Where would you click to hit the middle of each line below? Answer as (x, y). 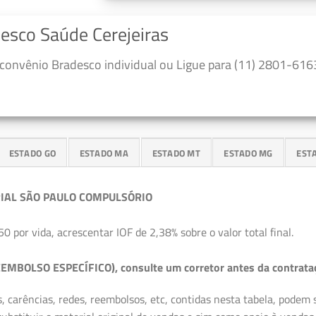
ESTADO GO (32, 153)
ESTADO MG (248, 153)
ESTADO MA (104, 153)
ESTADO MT (176, 153)
